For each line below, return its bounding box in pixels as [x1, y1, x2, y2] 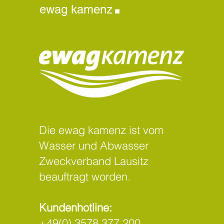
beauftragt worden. [38, 169, 130, 183]
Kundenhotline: [38, 200, 112, 214]
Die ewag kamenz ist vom [38, 123, 163, 137]
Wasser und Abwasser [38, 138, 148, 152]
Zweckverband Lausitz [38, 154, 148, 168]
